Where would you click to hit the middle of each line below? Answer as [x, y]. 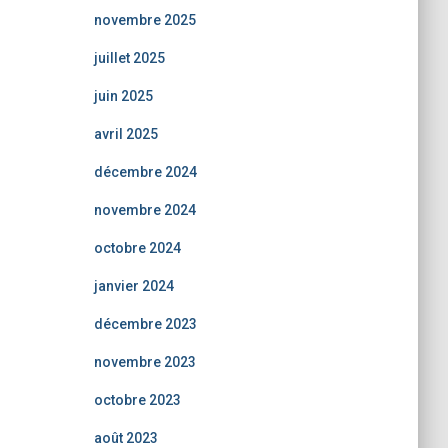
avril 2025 [125, 134]
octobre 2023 [137, 400]
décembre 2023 [145, 324]
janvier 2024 [133, 286]
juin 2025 [123, 96]
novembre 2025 [144, 20]
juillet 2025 [129, 58]
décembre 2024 [145, 172]
